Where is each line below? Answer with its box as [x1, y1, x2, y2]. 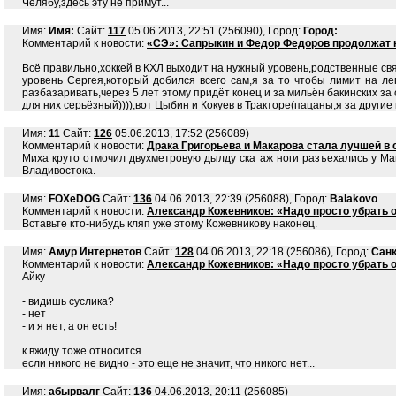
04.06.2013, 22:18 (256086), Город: [194, 246, 371, 258]
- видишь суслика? [22, 295, 114, 308]
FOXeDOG [49, 193, 100, 205]
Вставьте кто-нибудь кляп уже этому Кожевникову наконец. [22, 217, 317, 230]
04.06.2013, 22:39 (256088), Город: [152, 193, 330, 205]
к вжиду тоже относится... [22, 345, 149, 357]
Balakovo [330, 193, 377, 205]
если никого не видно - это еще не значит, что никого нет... [22, 357, 315, 369]
